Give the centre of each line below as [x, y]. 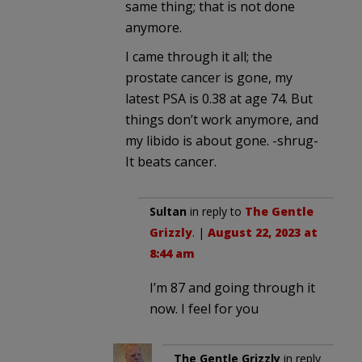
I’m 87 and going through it [232, 287]
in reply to [216, 211]
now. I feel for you [204, 308]
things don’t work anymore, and [222, 119]
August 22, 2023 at [263, 232]
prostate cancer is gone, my [209, 77]
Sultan [168, 211]
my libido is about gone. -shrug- [222, 140]
